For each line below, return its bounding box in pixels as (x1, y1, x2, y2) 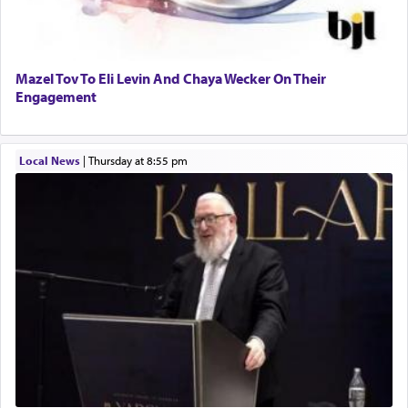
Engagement (15, 87, 97, 106)
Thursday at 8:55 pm (93, 153, 188, 168)
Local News (18, 153, 80, 168)
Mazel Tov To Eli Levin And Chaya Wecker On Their (15, 68, 326, 87)
